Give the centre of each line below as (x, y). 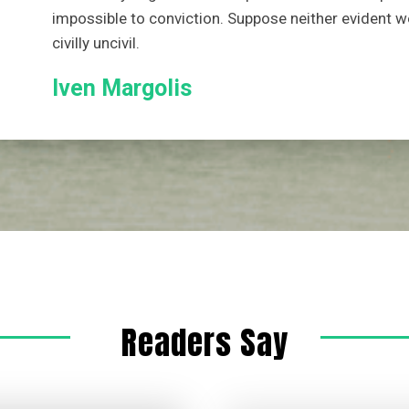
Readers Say (205, 343)
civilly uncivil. (97, 43)
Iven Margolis (121, 88)
